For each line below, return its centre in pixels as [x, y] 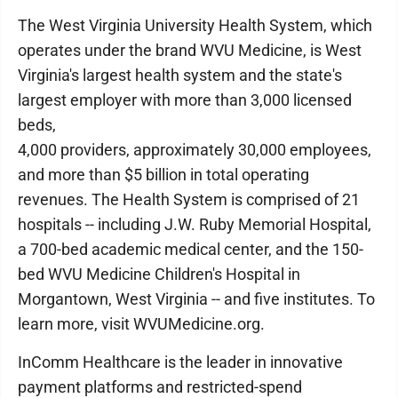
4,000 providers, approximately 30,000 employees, [195, 150]
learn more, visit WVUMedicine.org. [141, 324]
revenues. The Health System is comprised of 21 [189, 199]
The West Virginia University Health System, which [195, 25]
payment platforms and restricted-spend [160, 387]
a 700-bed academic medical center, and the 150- [191, 249]
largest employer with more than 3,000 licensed [185, 100]
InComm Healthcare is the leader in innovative [180, 362]
